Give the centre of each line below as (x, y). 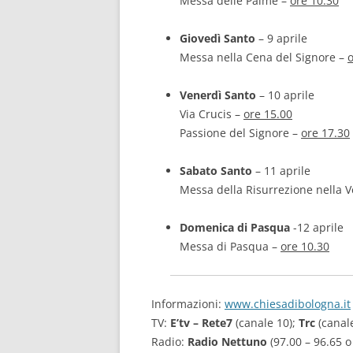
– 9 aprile (281, 38)
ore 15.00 (268, 114)
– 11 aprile (281, 171)
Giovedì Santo (217, 38)
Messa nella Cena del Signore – (264, 57)
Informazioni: (188, 304)
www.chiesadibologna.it (288, 304)
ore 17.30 (325, 133)
